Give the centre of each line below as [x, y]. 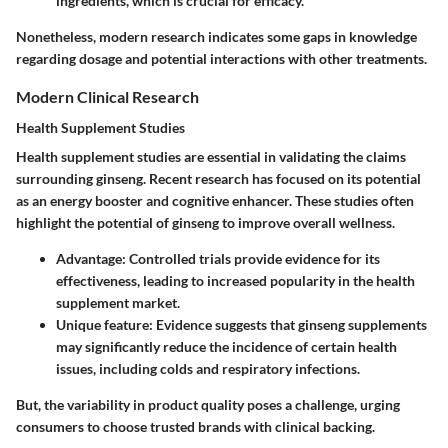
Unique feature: [104, 325]
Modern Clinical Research [107, 96]
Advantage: [91, 259]
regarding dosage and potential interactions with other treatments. [221, 58]
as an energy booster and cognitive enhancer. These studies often [215, 201]
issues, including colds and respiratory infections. [208, 369]
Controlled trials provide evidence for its [253, 259]
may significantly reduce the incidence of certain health [226, 347]
